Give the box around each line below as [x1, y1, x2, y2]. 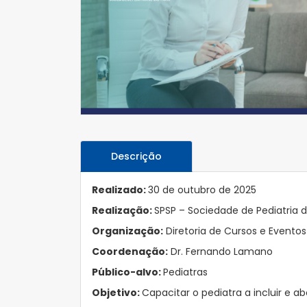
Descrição [111, 149, 162, 163]
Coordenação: [92, 245, 168, 258]
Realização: [92, 204, 154, 217]
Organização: [92, 224, 163, 238]
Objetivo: [92, 286, 142, 299]
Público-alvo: [92, 265, 163, 279]
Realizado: [92, 183, 148, 197]
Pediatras [163, 265, 208, 279]
